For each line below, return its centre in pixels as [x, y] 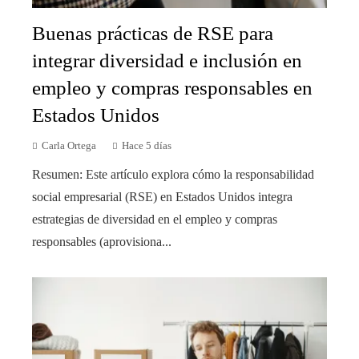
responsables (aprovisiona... [102, 241]
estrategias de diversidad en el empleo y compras [155, 219]
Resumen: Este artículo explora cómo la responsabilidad [173, 174]
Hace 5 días [147, 145]
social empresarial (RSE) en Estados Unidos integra [162, 196]
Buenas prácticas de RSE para [153, 33]
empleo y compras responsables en [172, 87]
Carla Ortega [69, 145]
